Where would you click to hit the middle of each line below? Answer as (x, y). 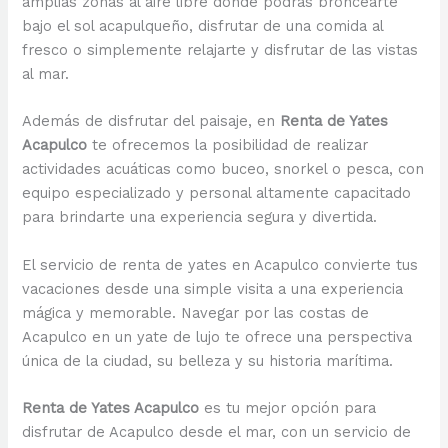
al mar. (46, 74)
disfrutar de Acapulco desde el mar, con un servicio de (217, 432)
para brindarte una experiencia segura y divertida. (200, 217)
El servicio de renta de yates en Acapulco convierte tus (220, 264)
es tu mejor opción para (288, 408)
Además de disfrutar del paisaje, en (151, 121)
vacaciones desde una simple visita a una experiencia (213, 288)
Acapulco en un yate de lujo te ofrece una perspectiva (217, 336)
